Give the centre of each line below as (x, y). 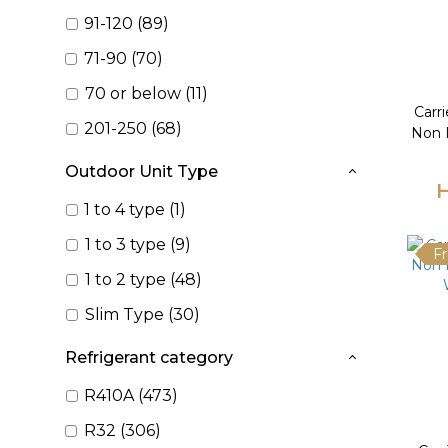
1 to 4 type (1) (135, 209)
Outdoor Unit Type (141, 171)
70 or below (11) (146, 93)
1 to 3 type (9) (137, 244)
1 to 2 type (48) (143, 279)
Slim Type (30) (142, 314)
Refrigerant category (149, 357)
